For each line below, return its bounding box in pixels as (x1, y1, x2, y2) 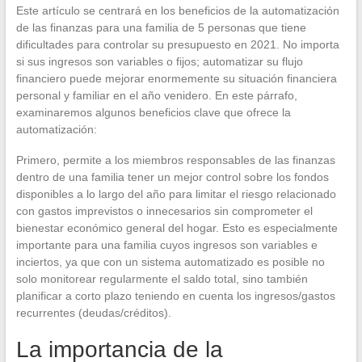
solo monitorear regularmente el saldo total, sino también (15, 272, 308, 285)
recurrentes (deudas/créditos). (15, 306, 171, 319)
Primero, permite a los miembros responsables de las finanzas (15, 154, 335, 166)
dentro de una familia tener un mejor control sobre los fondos (15, 170, 329, 183)
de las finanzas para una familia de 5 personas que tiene (15, 21, 306, 34)
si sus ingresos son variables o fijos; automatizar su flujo (15, 55, 303, 68)
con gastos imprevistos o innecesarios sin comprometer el (15, 204, 313, 217)
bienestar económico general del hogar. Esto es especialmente (15, 221, 338, 234)
